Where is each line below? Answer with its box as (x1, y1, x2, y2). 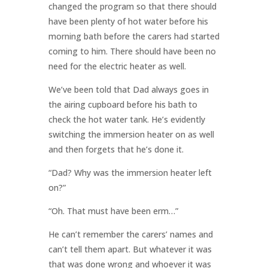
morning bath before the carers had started (48, 31, 220, 42)
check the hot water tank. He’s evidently (48, 114, 205, 126)
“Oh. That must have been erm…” (48, 205, 178, 217)
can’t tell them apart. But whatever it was (48, 243, 212, 255)
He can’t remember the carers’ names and (48, 229, 213, 240)
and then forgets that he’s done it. (48, 144, 184, 156)
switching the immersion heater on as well (48, 129, 214, 141)
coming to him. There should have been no (48, 45, 216, 57)
